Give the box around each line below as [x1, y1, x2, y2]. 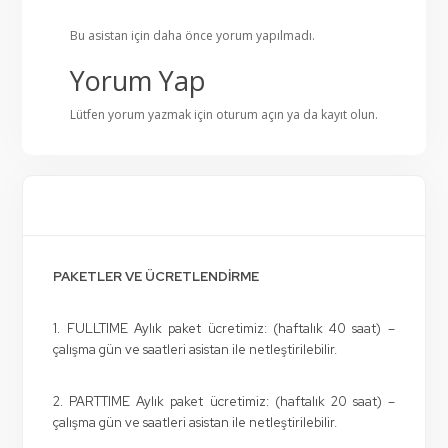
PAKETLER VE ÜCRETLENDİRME [53, 268, 260, 285]
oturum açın [216, 106, 284, 123]
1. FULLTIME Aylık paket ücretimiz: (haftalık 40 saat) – [53, 320, 395, 337]
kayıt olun [321, 106, 375, 123]
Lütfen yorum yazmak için [70, 106, 216, 123]
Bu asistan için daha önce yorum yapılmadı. [70, 27, 315, 44]
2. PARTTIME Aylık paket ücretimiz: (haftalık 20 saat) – [53, 393, 395, 410]
